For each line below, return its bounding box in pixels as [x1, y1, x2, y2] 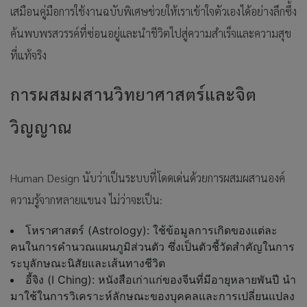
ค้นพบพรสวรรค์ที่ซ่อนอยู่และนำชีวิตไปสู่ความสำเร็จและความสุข [10, 26, 291, 41]
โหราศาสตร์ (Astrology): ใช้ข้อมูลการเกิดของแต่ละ [25, 223, 278, 238]
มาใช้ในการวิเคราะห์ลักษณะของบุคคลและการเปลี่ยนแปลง [10, 289, 295, 304]
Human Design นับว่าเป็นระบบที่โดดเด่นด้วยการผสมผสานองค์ [10, 171, 285, 186]
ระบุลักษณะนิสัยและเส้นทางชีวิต [10, 256, 165, 271]
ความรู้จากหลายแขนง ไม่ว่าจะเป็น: [10, 193, 162, 208]
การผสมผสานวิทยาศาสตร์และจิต [10, 83, 257, 106]
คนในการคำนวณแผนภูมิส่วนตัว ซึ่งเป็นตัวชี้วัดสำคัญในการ [10, 240, 295, 254]
